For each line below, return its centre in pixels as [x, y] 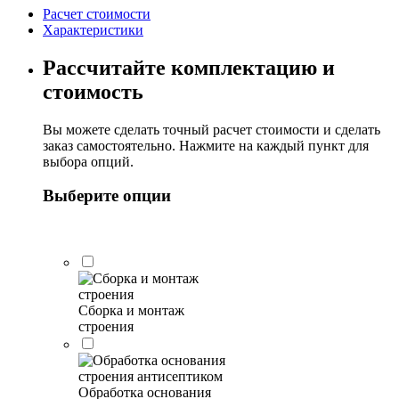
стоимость [93, 91]
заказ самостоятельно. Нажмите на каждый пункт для [206, 145]
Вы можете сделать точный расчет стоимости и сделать [212, 129]
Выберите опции [107, 196]
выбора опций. [88, 161]
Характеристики [93, 29]
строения [106, 327]
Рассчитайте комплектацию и [189, 67]
